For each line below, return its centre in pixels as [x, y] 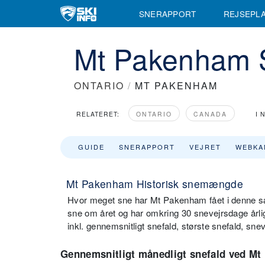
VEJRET [205, 147]
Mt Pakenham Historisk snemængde [155, 184]
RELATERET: [98, 114]
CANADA [210, 114]
